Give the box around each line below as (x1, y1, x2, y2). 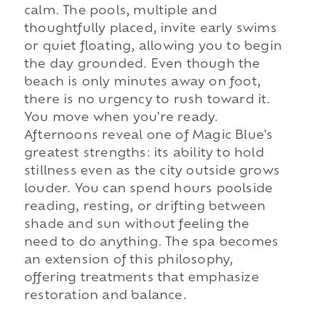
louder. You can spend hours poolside (23, 183, 273, 195)
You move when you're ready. (23, 112, 219, 124)
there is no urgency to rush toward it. (23, 94, 271, 106)
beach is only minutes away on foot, (23, 76, 261, 88)
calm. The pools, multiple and (23, 5, 217, 17)
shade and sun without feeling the (23, 219, 250, 231)
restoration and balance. (23, 290, 187, 302)
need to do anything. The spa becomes (23, 236, 279, 249)
